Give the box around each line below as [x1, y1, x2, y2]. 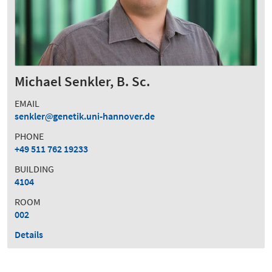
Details [15, 228, 43, 241]
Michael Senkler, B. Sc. [15, 73, 150, 90]
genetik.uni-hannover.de [53, 110, 155, 123]
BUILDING [15, 163, 54, 175]
